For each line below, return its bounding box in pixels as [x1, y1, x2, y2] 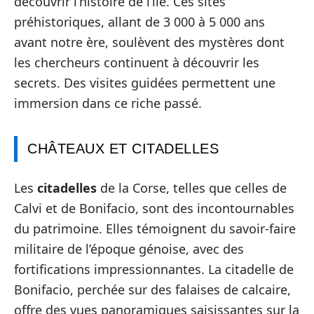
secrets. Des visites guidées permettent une [14, 74, 275, 91]
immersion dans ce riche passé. [14, 95, 202, 111]
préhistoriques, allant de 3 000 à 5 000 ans [14, 13, 265, 30]
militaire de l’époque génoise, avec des [14, 240, 244, 257]
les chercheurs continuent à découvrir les [14, 54, 259, 71]
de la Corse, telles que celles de [97, 179, 287, 196]
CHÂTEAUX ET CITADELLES [27, 141, 219, 156]
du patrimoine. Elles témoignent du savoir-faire [14, 219, 296, 237]
